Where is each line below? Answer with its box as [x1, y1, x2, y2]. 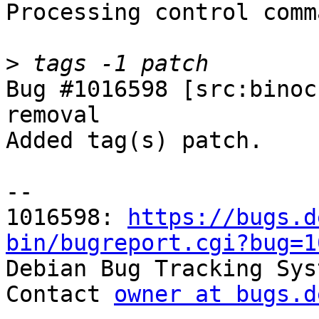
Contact [6, 281, 114, 308]
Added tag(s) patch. [6, 127, 263, 154]
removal [6, 102, 100, 128]
